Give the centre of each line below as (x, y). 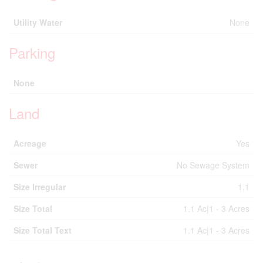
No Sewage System (213, 165)
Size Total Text (43, 230)
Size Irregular (40, 187)
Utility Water (38, 22)
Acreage (30, 143)
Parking (32, 53)
